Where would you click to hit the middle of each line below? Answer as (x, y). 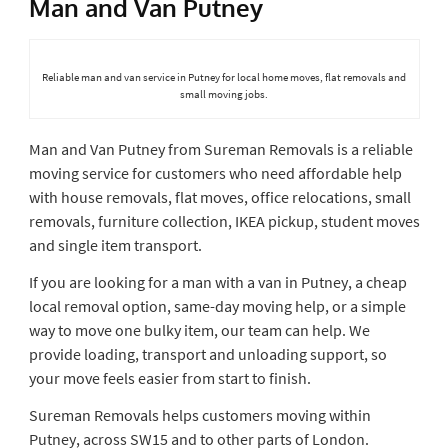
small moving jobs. (224, 93)
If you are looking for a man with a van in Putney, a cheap (217, 281)
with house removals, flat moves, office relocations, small (219, 196)
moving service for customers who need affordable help (215, 172)
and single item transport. (115, 244)
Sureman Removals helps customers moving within (199, 414)
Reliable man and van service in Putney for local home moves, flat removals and (224, 76)
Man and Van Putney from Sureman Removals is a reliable (220, 148)
